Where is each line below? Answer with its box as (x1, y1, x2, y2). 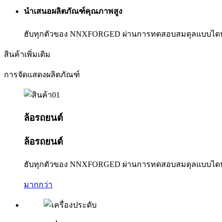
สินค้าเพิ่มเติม (4, 50, 51, 59)
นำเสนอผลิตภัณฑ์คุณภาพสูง (24, 7, 122, 16)
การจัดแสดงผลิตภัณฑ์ (4, 70, 80, 79)
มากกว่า (24, 180, 53, 189)
